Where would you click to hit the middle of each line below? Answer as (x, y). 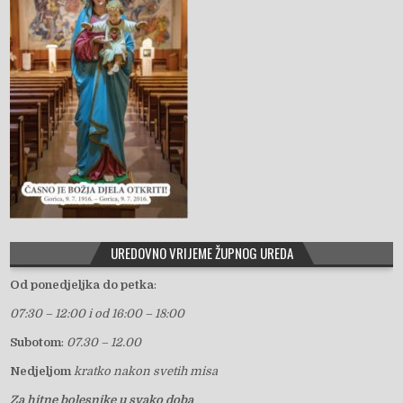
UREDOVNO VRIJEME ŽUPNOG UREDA (201, 253)
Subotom (36, 343)
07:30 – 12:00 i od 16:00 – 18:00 (98, 314)
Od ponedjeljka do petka (82, 285)
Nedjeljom (41, 372)
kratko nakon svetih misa (146, 372)
